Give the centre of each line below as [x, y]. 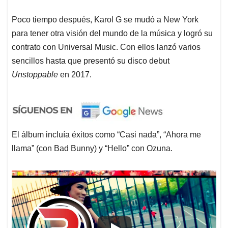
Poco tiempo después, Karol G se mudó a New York [105, 20]
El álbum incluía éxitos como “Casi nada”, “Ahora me [106, 135]
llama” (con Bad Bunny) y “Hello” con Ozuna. [92, 149]
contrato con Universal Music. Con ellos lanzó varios [106, 47]
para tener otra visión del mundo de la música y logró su [112, 34]
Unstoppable [36, 75]
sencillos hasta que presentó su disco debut [91, 61]
